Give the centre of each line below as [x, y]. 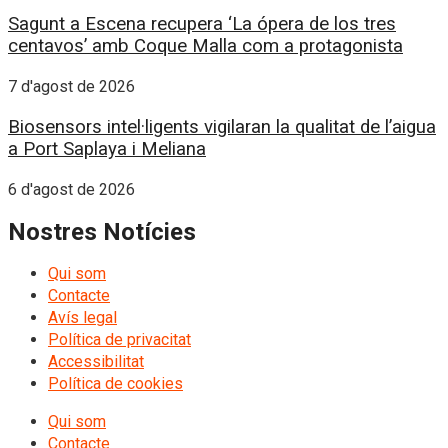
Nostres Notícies [102, 231]
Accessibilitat [96, 361]
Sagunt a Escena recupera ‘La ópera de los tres [202, 23]
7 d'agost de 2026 [71, 86]
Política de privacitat [119, 339]
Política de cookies [115, 383]
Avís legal [82, 317]
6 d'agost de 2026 [71, 190]
